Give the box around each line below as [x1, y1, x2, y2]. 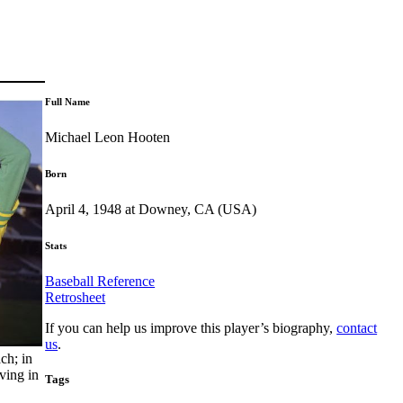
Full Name [45, 95, 91, 107]
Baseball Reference [45, 273, 156, 289]
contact [336, 319, 378, 336]
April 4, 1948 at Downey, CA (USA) [45, 201, 257, 217]
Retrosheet [45, 289, 106, 305]
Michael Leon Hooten [45, 129, 171, 145]
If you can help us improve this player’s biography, [45, 319, 337, 336]
